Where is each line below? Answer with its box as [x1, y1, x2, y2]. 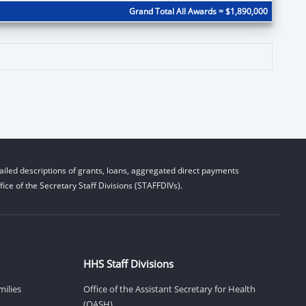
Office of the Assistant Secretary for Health [83, 282, 255, 295]
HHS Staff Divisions [83, 256, 173, 270]
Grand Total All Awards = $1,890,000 [128, 5, 268, 17]
